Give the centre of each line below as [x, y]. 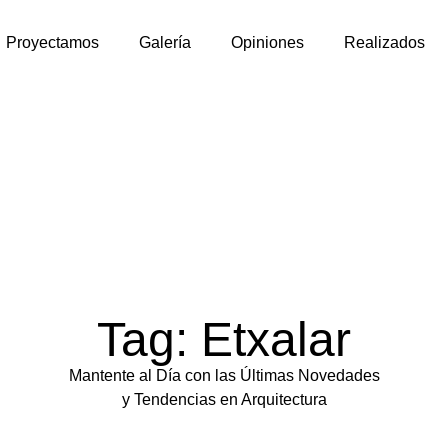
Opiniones [268, 42]
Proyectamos [53, 42]
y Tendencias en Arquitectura [224, 399]
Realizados [385, 42]
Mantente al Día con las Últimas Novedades [224, 375]
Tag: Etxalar [224, 339]
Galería [165, 42]
